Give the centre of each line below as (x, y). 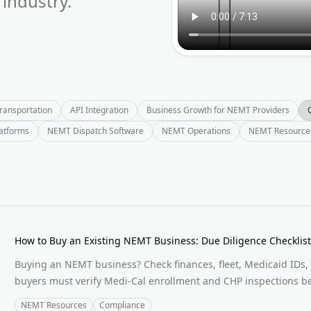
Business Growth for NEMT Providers (218, 110)
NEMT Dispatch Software (95, 131)
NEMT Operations (196, 131)
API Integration (99, 110)
